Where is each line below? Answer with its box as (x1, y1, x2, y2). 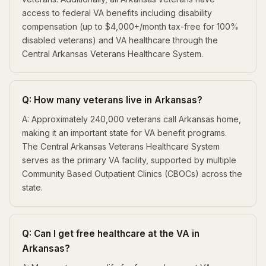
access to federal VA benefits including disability (22, 7, 212, 18)
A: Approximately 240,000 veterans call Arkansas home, (22, 113, 241, 124)
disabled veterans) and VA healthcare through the (22, 34, 218, 45)
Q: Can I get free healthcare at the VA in (22, 227, 199, 239)
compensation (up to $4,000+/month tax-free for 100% (22, 21, 239, 31)
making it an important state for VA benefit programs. (22, 127, 227, 138)
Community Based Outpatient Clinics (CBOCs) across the (22, 168, 242, 179)
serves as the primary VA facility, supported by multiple (22, 154, 236, 165)
